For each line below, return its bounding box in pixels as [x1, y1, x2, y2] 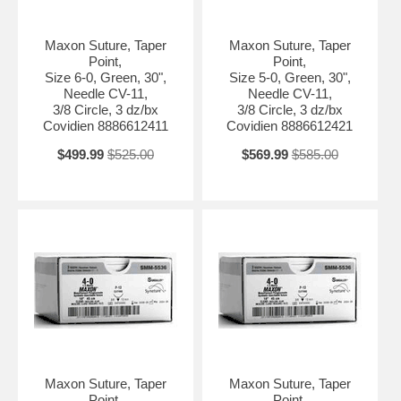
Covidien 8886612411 [42, 117, 168, 133]
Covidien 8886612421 [226, 117, 354, 133]
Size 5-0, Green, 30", [228, 69, 351, 85]
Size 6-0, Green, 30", [44, 69, 166, 85]
